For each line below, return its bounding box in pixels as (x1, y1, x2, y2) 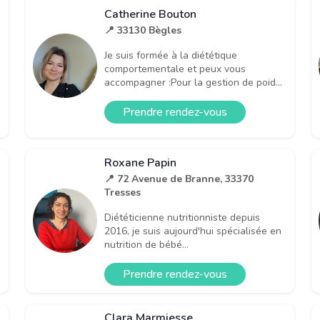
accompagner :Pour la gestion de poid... (104, 76, 282, 90)
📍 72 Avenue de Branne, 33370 (104, 171, 254, 186)
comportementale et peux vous (104, 62, 246, 76)
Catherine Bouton (104, 6, 196, 23)
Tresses (104, 185, 141, 199)
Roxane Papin (104, 154, 176, 171)
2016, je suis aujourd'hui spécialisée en (104, 224, 281, 238)
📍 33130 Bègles (104, 24, 181, 38)
